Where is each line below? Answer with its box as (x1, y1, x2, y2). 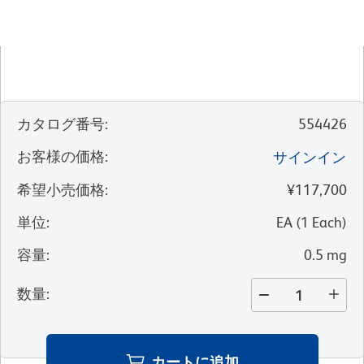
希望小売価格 (17, 181, 105, 199)
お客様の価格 (17, 148, 105, 166)
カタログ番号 (17, 115, 105, 133)
